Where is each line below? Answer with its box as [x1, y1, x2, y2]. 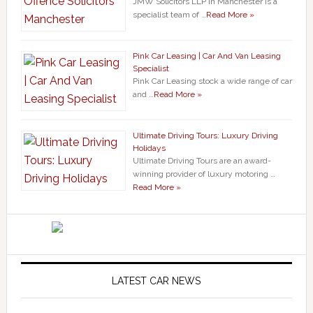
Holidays [132, 143, 166, 153]
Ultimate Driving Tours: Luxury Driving [132, 130, 278, 140]
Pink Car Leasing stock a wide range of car [132, 75, 292, 86]
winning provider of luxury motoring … [132, 168, 275, 179]
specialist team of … [132, 9, 206, 20]
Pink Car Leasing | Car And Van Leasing [132, 50, 281, 61]
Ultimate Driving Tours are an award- [132, 155, 271, 166]
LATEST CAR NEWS [112, 275, 201, 286]
